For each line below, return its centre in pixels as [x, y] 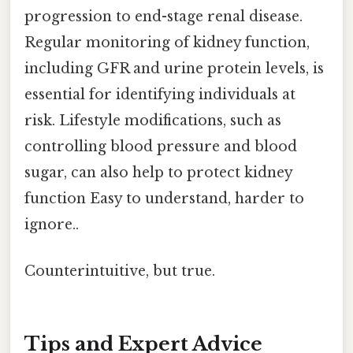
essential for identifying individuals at [160, 94]
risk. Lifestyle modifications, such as [153, 120]
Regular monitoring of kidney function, [167, 42]
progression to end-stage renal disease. [163, 16]
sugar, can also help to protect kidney [158, 172]
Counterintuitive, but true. [120, 271]
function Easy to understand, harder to [164, 198]
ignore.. [52, 224]
